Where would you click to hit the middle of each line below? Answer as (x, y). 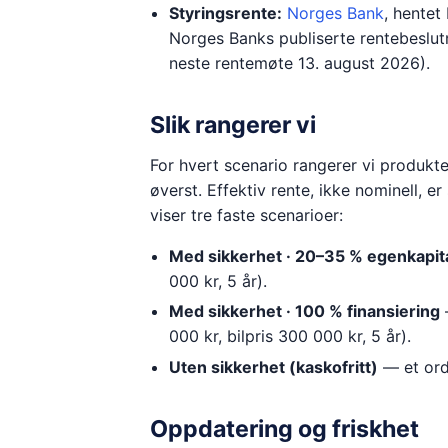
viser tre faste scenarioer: (246, 214)
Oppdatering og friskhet (284, 428)
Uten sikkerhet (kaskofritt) (273, 366)
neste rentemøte (233, 62)
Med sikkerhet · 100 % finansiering (304, 311)
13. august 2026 (358, 62)
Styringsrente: (225, 12)
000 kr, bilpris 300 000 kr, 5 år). (289, 336)
